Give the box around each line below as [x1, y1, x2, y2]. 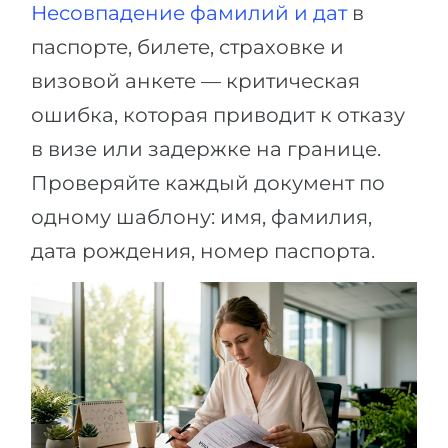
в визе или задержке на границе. [31, 137, 381, 162]
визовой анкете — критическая [31, 69, 360, 94]
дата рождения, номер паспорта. [31, 239, 375, 264]
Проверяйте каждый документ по [31, 171, 385, 196]
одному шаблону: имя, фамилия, [31, 205, 372, 230]
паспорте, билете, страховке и [31, 35, 344, 60]
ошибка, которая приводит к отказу [31, 103, 405, 128]
